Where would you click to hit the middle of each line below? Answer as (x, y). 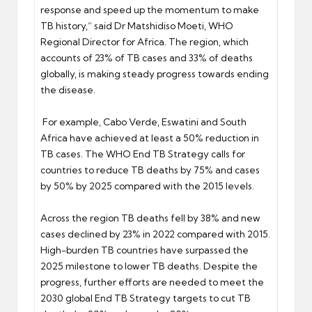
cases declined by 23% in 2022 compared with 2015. (155, 234)
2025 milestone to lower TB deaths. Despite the (149, 266)
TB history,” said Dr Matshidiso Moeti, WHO (137, 25)
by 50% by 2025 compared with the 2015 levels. (148, 186)
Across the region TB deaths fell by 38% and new (150, 218)
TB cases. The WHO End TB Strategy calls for (143, 154)
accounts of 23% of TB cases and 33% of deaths (147, 57)
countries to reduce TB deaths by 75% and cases (150, 170)
